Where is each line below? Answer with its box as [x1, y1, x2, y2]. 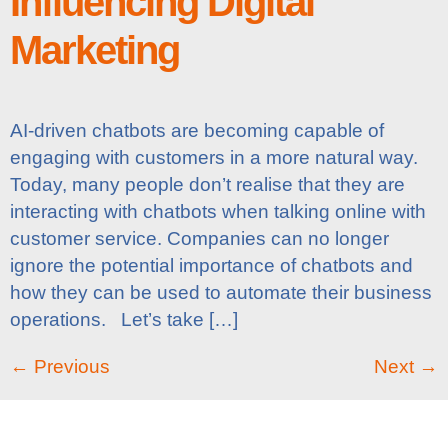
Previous [29, 355, 110, 377]
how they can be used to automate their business [10, 281, 432, 303]
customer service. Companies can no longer [10, 227, 389, 249]
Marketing [10, 27, 179, 72]
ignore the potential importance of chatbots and [10, 254, 413, 276]
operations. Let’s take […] [10, 308, 238, 330]
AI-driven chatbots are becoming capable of [10, 119, 384, 141]
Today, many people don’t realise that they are [10, 173, 405, 195]
